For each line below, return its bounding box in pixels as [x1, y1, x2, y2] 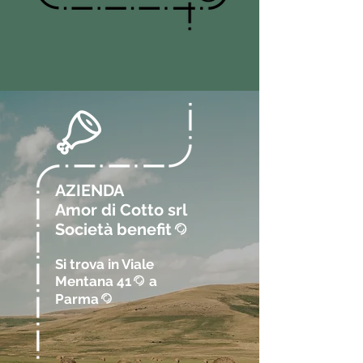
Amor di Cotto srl [55, 200, 186, 220]
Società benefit [55, 220, 176, 239]
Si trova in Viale [55, 256, 154, 272]
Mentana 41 [55, 273, 135, 289]
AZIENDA [55, 181, 124, 200]
